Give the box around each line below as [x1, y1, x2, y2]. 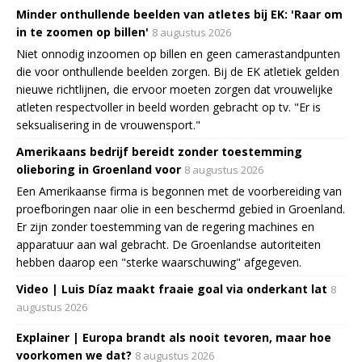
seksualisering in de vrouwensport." [16, 116, 200, 133]
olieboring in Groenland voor [16, 161, 181, 177]
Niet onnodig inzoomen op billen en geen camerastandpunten [16, 45, 340, 61]
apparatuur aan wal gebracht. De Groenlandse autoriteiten [16, 236, 321, 252]
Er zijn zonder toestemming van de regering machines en [16, 218, 314, 234]
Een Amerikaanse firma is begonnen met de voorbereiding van [16, 183, 342, 199]
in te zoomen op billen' [16, 23, 149, 40]
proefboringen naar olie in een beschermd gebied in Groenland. [16, 200, 345, 217]
